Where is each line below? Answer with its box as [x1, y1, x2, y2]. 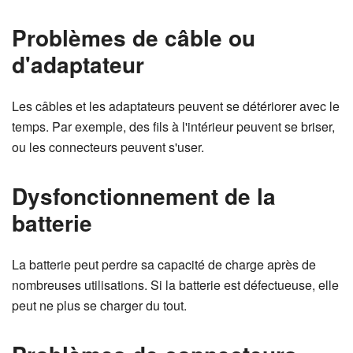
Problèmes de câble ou [12, 21, 255, 54]
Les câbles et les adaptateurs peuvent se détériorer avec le [12, 97, 340, 115]
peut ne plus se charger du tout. [12, 296, 187, 314]
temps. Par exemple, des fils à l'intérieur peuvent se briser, [12, 117, 335, 136]
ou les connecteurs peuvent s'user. [12, 138, 204, 156]
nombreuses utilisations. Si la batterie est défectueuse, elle [12, 276, 339, 294]
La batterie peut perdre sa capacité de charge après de [12, 255, 316, 273]
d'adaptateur [12, 48, 144, 80]
